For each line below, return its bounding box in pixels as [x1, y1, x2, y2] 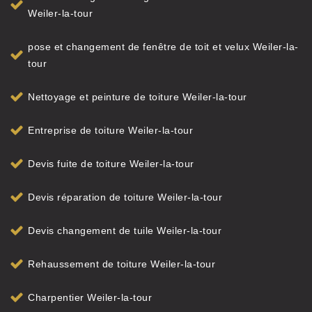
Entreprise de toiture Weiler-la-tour [28, 125, 193, 136]
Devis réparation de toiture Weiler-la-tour [28, 192, 222, 203]
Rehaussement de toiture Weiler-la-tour [28, 258, 215, 270]
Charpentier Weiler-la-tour [28, 292, 152, 303]
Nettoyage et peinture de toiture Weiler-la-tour [28, 91, 247, 102]
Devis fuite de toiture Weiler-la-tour [28, 158, 194, 169]
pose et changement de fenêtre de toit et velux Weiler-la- [28, 41, 299, 52]
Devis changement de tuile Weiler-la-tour [28, 225, 221, 236]
